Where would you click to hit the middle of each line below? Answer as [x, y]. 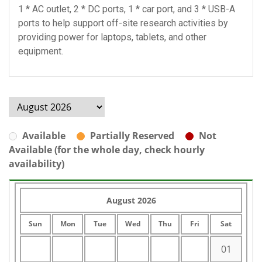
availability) [37, 163]
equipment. [41, 51]
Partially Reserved [132, 135]
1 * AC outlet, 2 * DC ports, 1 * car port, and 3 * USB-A [127, 9]
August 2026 [131, 200]
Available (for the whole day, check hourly [107, 149]
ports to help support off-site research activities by [123, 23]
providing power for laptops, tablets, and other [112, 37]
